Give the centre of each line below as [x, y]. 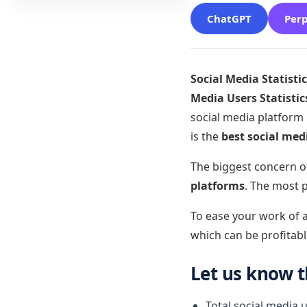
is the [206, 136]
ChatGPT [229, 19]
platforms [217, 186]
